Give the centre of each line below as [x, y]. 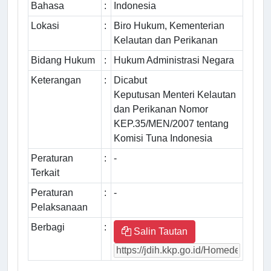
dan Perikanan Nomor [161, 109]
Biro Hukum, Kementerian [169, 25]
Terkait [45, 172]
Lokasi [45, 25]
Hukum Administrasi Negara [174, 60]
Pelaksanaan [59, 207]
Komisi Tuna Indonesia [163, 138]
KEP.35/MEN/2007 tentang [171, 123]
